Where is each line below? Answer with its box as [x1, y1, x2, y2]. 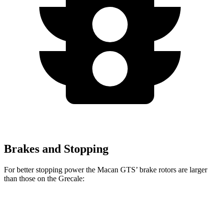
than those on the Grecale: [4, 174, 84, 183]
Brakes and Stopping [4, 142, 109, 155]
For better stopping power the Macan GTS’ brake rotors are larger [4, 165, 207, 174]
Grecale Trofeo [153, 206, 193, 213]
